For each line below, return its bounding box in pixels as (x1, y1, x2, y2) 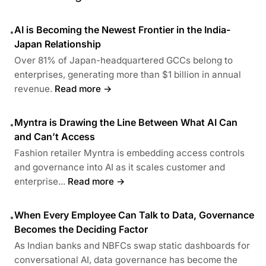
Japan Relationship (14, 37, 101, 50)
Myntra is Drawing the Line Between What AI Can (14, 116, 237, 128)
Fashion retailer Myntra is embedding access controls (14, 147, 245, 159)
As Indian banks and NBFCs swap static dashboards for (14, 239, 250, 251)
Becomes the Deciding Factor (14, 223, 148, 235)
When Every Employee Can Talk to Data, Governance (14, 208, 254, 221)
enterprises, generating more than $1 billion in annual (14, 68, 241, 80)
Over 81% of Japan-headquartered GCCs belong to (14, 54, 233, 66)
